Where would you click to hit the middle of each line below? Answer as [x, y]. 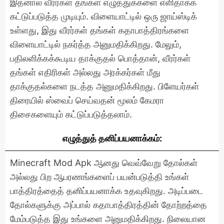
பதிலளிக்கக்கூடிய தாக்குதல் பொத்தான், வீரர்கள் [100, 58]
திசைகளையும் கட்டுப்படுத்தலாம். [71, 114]
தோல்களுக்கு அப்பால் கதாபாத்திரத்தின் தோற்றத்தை [108, 204]
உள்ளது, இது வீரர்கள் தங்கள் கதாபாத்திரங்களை [99, 30]
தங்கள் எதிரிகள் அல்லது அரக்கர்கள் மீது [85, 72]
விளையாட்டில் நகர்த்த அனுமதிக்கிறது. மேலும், [96, 44]
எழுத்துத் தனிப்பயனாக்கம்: [112, 138]
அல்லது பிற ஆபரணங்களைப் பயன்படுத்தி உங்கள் [99, 176]
